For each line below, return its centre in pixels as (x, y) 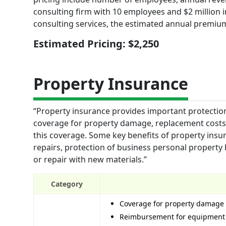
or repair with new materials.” (90, 159)
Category (67, 184)
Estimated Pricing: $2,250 (96, 43)
